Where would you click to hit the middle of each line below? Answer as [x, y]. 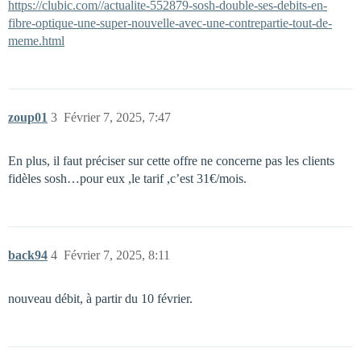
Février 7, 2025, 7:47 [117, 117]
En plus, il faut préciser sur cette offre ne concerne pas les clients [171, 161]
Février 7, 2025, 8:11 [117, 255]
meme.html [36, 41]
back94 [28, 255]
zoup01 [28, 117]
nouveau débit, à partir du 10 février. [100, 299]
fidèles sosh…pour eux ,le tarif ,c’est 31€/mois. [127, 178]
